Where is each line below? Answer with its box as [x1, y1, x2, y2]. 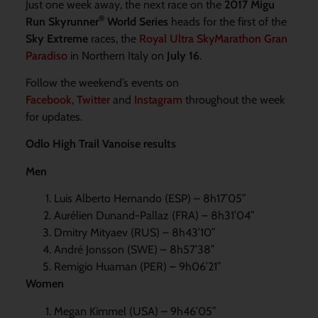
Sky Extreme [25, 31, 88, 45]
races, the [87, 31, 139, 45]
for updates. [25, 110, 82, 124]
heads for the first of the [168, 14, 287, 28]
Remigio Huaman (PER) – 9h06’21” [53, 260, 221, 274]
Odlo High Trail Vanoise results [25, 137, 176, 151]
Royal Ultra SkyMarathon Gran [138, 31, 287, 45]
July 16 [166, 48, 199, 62]
